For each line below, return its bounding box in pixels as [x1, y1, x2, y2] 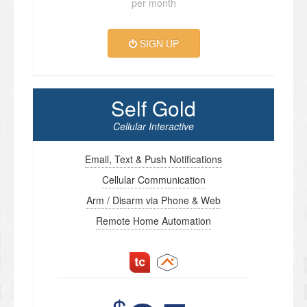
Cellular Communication [101, 173, 206, 187]
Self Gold [111, 93, 196, 123]
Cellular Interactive [113, 119, 194, 134]
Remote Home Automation [96, 214, 211, 228]
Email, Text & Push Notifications [85, 152, 222, 167]
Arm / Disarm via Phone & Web [86, 193, 221, 208]
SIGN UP [136, 36, 179, 51]
